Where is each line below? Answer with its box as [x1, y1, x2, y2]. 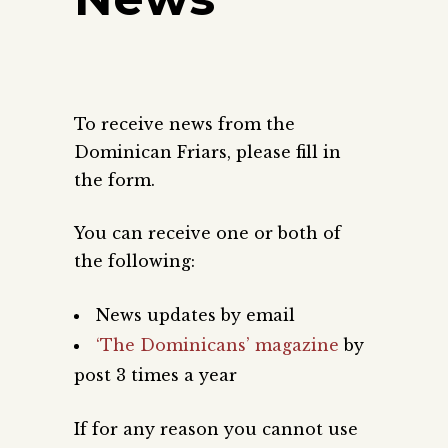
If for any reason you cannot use [74, 418, 358, 439]
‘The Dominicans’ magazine [96, 334, 339, 355]
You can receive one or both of [74, 222, 341, 243]
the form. [74, 169, 155, 190]
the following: [74, 250, 195, 271]
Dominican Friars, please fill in [74, 141, 341, 162]
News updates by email [96, 304, 295, 325]
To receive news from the [74, 113, 295, 134]
